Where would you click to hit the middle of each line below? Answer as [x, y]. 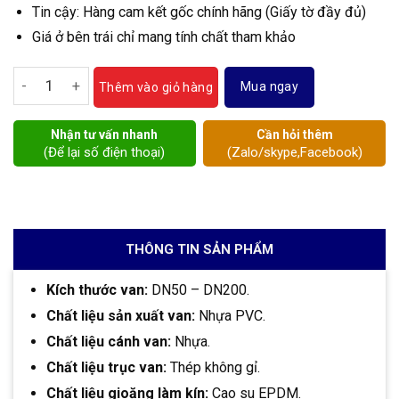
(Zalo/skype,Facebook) [294, 152]
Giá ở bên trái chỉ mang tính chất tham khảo [163, 37]
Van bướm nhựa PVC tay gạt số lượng [130, 77]
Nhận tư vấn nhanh [105, 134]
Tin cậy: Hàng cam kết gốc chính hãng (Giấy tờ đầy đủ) [199, 12]
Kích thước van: [97, 289]
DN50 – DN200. [199, 289]
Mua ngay [269, 87]
